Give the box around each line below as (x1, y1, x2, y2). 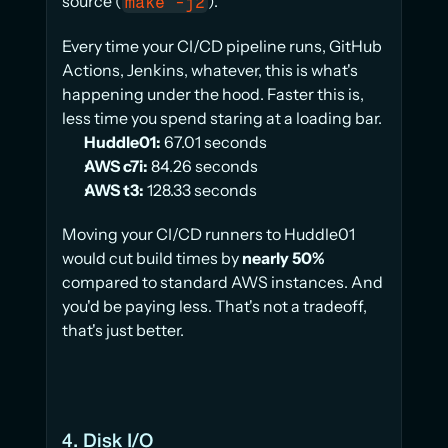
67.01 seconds (161, 132, 267, 153)
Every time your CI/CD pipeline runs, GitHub (62, 36, 382, 57)
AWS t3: (84, 180, 144, 201)
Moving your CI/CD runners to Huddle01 (62, 224, 355, 245)
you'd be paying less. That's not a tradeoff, (62, 296, 367, 317)
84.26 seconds (148, 156, 258, 177)
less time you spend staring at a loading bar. (62, 108, 382, 129)
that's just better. (62, 320, 184, 341)
